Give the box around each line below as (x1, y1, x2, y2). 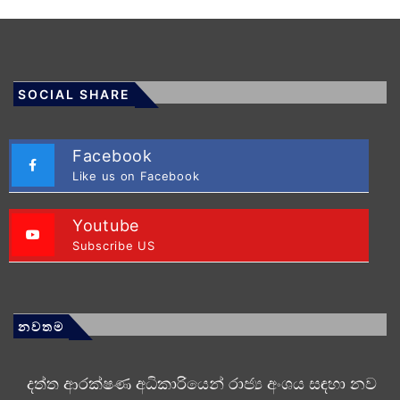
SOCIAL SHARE (18, 86, 130, 102)
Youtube (72, 215, 139, 235)
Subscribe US (72, 237, 155, 253)
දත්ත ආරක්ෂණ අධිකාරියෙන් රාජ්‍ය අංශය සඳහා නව (27, 373, 377, 393)
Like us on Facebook (72, 168, 200, 183)
